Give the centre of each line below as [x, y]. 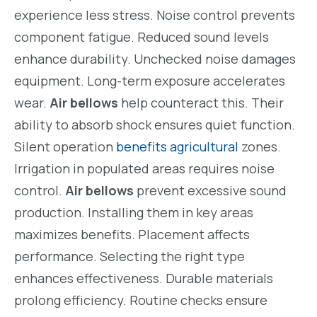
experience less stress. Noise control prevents [155, 15]
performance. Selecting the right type [129, 257]
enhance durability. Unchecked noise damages [155, 59]
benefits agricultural [177, 147]
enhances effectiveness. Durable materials [144, 278]
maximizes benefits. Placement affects [132, 235]
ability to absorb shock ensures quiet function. [155, 125]
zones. [260, 147]
